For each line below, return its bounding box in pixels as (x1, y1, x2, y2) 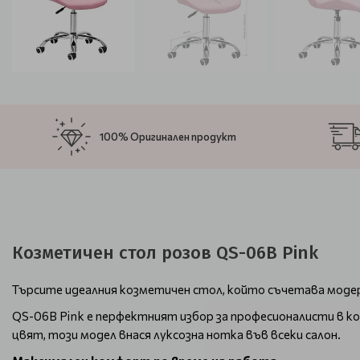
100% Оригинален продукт (100, 129, 237, 143)
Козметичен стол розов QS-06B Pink (12, 242, 318, 264)
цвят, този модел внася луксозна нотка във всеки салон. (12, 327, 341, 342)
